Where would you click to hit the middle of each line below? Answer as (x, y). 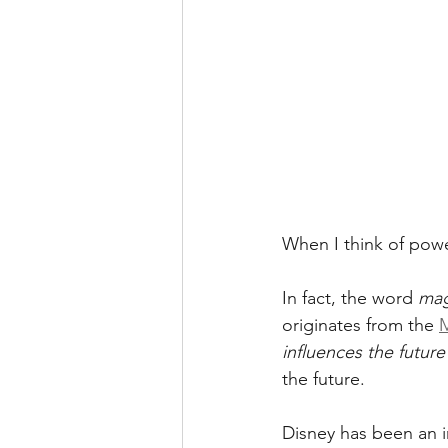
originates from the (360, 324)
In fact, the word (350, 297)
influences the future (363, 351)
